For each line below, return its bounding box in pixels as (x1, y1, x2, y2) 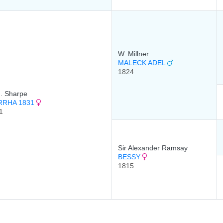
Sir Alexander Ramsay (118, 144, 188, 152)
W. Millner (118, 50, 149, 58)
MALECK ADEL (118, 59, 167, 67)
